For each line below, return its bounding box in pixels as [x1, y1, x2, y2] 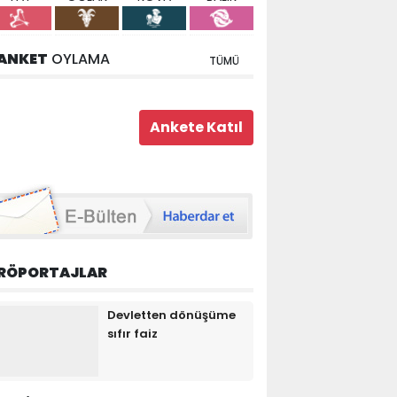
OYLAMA [48, 48, 110, 69]
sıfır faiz [107, 324, 158, 342]
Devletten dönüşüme [107, 306, 236, 323]
